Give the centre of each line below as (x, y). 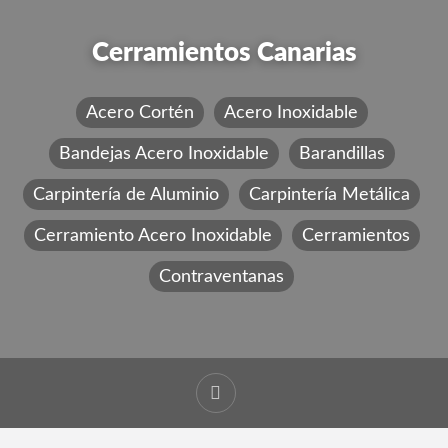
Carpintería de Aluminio (126, 194)
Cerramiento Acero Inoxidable (152, 235)
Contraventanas (221, 276)
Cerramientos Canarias (224, 53)
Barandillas (341, 153)
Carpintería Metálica (329, 194)
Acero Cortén (139, 112)
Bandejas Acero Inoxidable (163, 153)
